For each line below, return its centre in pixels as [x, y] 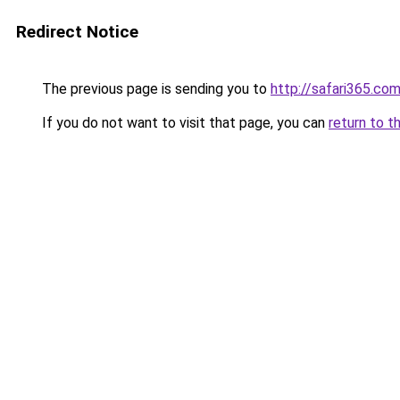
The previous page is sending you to [154, 89]
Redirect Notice [77, 32]
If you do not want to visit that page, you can [183, 123]
